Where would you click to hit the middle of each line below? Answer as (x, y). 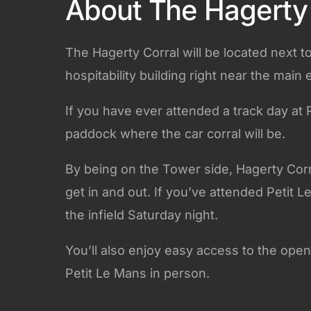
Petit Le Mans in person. (137, 273)
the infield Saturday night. (142, 215)
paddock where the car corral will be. (175, 133)
